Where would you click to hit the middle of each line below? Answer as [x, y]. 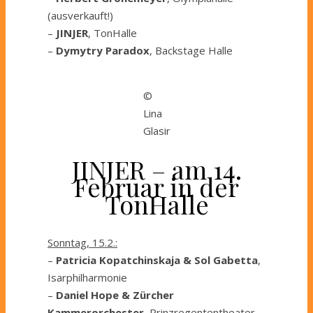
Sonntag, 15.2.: [82, 243]
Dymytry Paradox [103, 51]
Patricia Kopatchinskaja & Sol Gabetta [157, 260]
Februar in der [156, 187]
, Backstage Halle [191, 51]
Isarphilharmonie [87, 278]
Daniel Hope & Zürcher [115, 295]
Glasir [156, 131]
